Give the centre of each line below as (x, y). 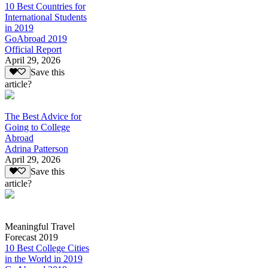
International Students (46, 17)
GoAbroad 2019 (36, 38)
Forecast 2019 (31, 237)
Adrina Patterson (36, 148)
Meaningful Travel (40, 227)
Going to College (37, 127)
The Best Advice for (43, 116)
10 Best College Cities (47, 248)
